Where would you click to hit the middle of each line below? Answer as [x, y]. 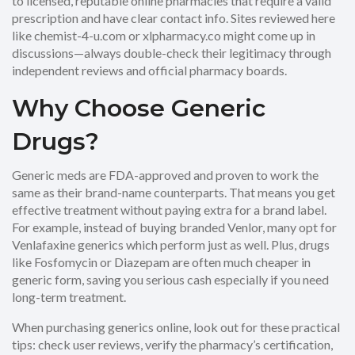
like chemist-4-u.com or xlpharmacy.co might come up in [164, 35]
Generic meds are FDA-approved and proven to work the [165, 175]
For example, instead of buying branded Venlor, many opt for [174, 227]
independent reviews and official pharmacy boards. [149, 70]
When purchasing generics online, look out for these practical [176, 327]
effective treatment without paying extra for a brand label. [169, 210]
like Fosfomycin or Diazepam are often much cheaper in [161, 262]
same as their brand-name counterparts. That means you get [174, 192]
